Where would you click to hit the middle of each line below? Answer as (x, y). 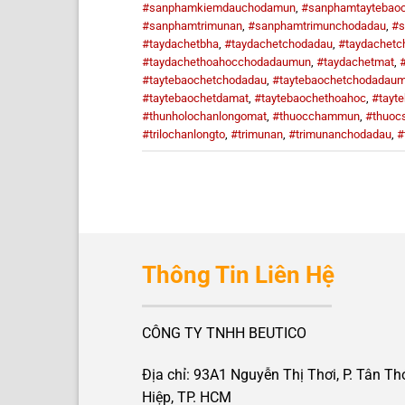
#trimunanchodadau (340, 134)
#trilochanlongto (184, 134)
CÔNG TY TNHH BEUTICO (224, 334)
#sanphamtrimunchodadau (317, 25)
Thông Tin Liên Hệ (238, 275)
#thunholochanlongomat (204, 116)
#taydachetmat (355, 61)
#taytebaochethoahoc (310, 98)
